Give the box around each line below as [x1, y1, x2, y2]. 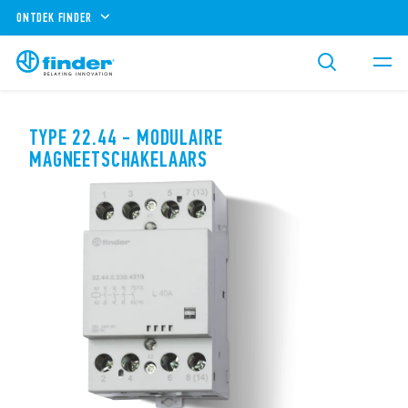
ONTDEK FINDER [16, 9, 92, 25]
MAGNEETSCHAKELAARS [29, 147, 209, 172]
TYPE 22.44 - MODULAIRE [29, 125, 223, 150]
